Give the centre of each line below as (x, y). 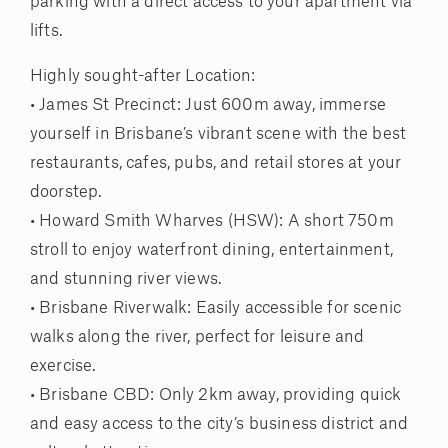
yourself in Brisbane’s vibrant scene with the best (218, 134)
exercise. (63, 366)
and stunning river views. (126, 279)
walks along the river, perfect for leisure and (197, 337)
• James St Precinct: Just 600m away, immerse (208, 105)
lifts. (46, 31)
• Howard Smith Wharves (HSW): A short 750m (212, 221)
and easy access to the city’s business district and (219, 424)
